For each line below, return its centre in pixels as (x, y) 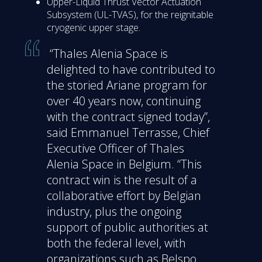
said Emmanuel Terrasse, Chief (128, 132)
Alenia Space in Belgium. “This (124, 164)
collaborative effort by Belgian (124, 195)
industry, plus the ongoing (114, 211)
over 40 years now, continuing (124, 101)
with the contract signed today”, (128, 116)
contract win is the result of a (122, 180)
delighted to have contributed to (131, 69)
